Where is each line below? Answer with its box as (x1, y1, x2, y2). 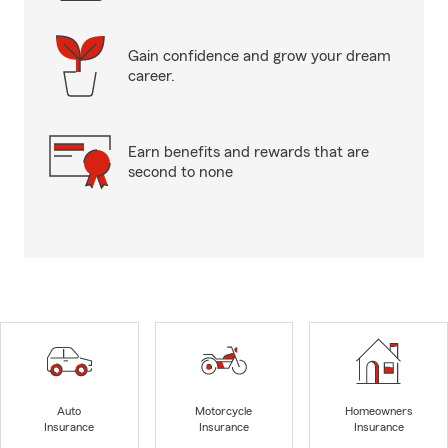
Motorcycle (195, 405, 253, 418)
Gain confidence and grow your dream (128, 48, 391, 64)
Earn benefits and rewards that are (128, 144, 369, 160)
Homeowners (344, 405, 413, 418)
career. (128, 68, 175, 84)
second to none (128, 164, 233, 180)
